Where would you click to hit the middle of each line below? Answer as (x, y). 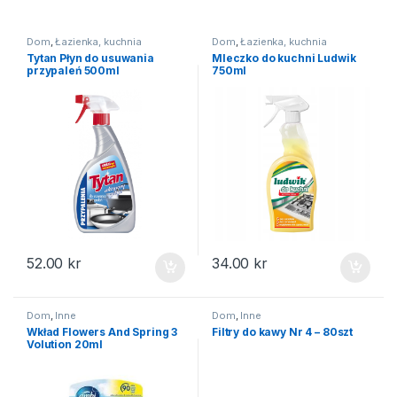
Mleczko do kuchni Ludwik (284, 58)
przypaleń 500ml (73, 70)
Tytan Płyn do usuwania (90, 58)
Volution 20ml (65, 344)
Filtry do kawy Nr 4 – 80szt (282, 331)
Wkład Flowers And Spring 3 (102, 331)
